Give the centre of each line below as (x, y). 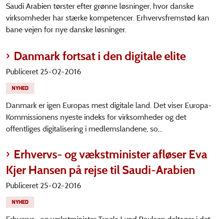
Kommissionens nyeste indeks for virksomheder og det (96, 117)
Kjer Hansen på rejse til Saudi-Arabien (100, 170)
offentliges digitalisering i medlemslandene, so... (84, 129)
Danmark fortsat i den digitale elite (100, 56)
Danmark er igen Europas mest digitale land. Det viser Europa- (109, 105)
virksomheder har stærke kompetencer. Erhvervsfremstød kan (108, 18)
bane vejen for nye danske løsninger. (66, 30)
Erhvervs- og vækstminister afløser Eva (110, 154)
